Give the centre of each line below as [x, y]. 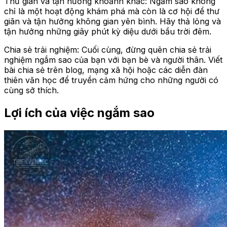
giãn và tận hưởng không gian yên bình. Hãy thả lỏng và [112, 21]
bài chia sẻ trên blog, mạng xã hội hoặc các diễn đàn [106, 70]
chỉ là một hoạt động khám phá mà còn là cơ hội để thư [112, 11]
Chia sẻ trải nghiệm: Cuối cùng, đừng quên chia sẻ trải [108, 50]
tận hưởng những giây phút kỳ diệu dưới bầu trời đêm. [108, 31]
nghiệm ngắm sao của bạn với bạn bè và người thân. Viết [113, 60]
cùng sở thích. [31, 90]
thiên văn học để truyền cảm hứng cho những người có [111, 80]
